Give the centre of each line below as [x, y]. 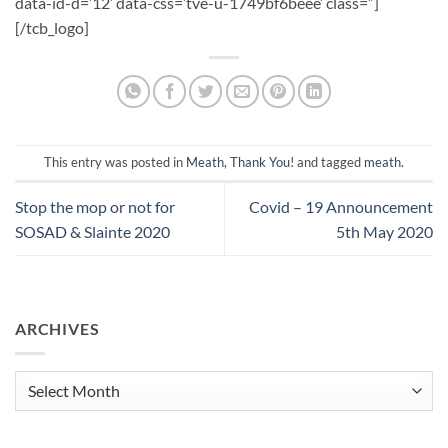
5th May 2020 [384, 231]
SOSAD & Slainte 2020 [92, 231]
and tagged [329, 162]
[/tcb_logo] [52, 27]
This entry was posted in [115, 162]
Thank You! [262, 162]
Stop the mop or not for [95, 206]
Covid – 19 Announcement [341, 206]
